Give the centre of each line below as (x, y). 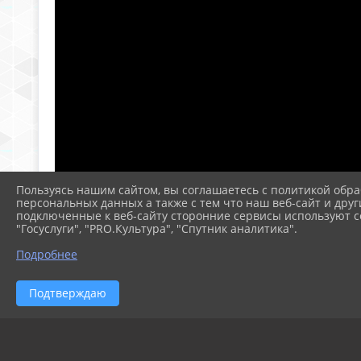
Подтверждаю (68, 293)
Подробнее (47, 254)
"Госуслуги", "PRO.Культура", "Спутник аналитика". (157, 228)
